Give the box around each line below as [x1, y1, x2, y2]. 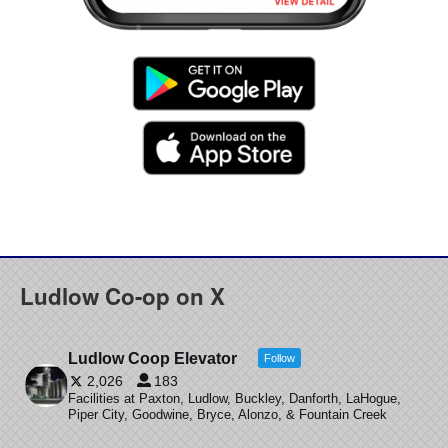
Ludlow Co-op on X [20, 279, 225, 312]
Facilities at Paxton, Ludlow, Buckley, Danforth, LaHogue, [67, 390, 401, 406]
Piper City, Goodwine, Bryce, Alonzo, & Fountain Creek [67, 406, 387, 422]
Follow [263, 351, 295, 364]
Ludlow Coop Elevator [67, 349, 237, 367]
